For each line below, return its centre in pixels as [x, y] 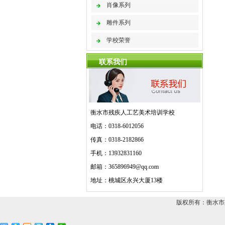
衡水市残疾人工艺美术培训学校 [133, 113]
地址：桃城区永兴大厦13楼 [127, 180]
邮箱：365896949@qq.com [125, 167]
